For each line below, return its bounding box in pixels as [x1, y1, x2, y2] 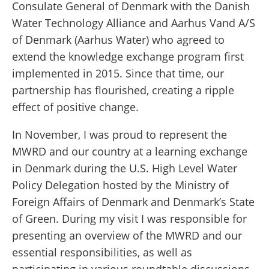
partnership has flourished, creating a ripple [12, 83, 234, 98]
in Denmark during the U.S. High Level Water [12, 161, 237, 176]
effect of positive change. [12, 100, 139, 115]
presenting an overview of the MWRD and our [12, 228, 242, 243]
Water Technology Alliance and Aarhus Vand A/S [12, 16, 255, 31]
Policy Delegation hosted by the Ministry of [12, 178, 229, 193]
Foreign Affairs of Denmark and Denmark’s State [12, 195, 255, 210]
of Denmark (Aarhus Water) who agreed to [12, 32, 225, 47]
